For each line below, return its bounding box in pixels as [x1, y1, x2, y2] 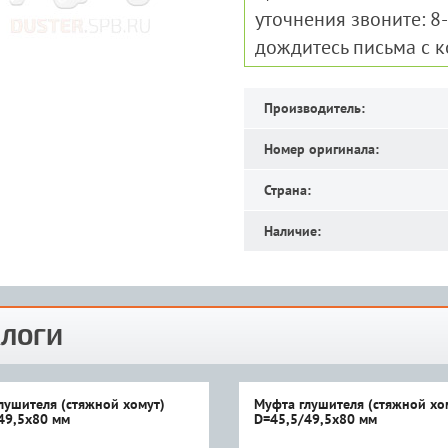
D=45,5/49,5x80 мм [254, 410, 378, 428]
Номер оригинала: [263, 140, 379, 158]
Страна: [263, 181, 311, 199]
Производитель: [263, 99, 365, 117]
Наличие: [263, 222, 321, 240]
